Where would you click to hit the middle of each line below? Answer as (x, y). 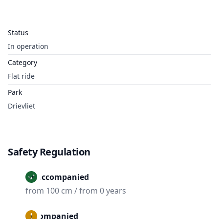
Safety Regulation (49, 152)
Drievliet (22, 106)
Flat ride (21, 76)
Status (18, 33)
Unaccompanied (57, 177)
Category (22, 62)
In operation (28, 46)
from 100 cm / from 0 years (76, 191)
